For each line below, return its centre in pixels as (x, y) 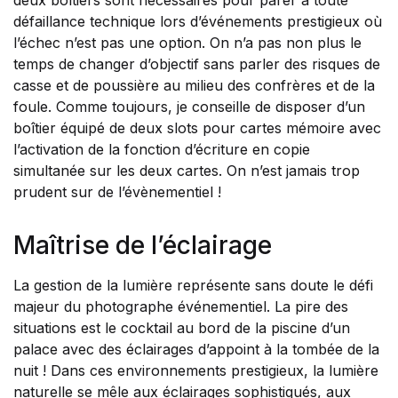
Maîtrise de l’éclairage (143, 245)
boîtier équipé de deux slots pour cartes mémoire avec (197, 128)
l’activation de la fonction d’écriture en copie (162, 149)
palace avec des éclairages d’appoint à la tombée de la (196, 349)
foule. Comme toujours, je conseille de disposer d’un (189, 107)
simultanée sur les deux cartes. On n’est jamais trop (187, 171)
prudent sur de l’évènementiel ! (117, 192)
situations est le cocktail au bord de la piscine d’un (182, 328)
